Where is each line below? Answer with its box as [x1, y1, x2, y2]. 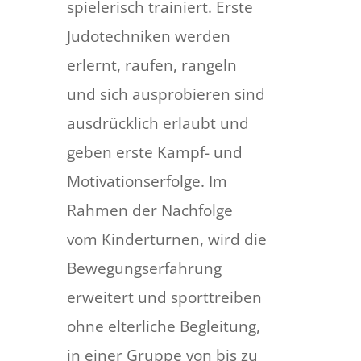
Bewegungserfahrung [66, 258, 222, 280]
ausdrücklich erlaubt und [66, 113, 249, 135]
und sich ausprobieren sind [66, 84, 265, 106]
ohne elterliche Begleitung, [66, 316, 260, 338]
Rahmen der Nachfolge [66, 200, 233, 222]
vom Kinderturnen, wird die [66, 229, 267, 251]
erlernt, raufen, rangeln [66, 55, 237, 77]
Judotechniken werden [66, 26, 230, 48]
